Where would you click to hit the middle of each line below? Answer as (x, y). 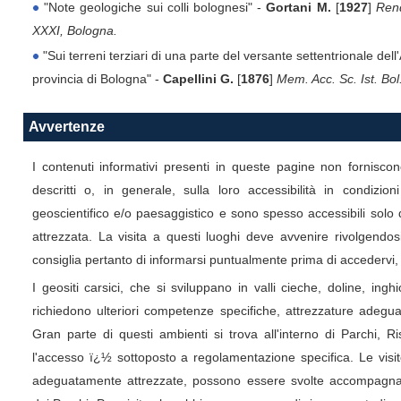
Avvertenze (66, 127)
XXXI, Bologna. (74, 31)
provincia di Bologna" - (97, 79)
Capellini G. (198, 79)
